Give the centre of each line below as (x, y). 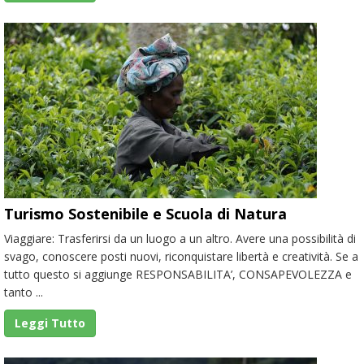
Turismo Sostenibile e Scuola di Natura (145, 213)
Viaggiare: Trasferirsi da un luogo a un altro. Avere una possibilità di (180, 238)
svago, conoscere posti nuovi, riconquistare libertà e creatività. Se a (181, 256)
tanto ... (24, 292)
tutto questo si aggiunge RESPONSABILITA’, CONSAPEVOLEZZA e (178, 274)
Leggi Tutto (50, 323)
